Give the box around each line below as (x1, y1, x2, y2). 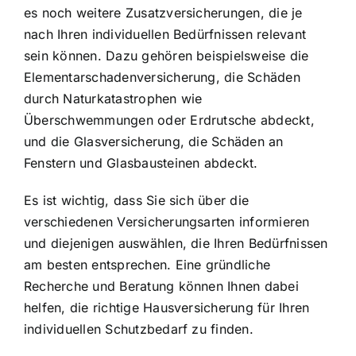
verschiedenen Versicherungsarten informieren (24, 213, 310, 230)
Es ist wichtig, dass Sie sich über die (24, 192, 250, 208)
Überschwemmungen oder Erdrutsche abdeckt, (24, 111, 315, 128)
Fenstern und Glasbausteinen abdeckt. (24, 154, 258, 171)
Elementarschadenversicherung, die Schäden (24, 68, 300, 85)
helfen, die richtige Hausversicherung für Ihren (24, 299, 310, 315)
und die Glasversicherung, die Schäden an (24, 133, 284, 149)
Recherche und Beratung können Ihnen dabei (24, 277, 299, 294)
